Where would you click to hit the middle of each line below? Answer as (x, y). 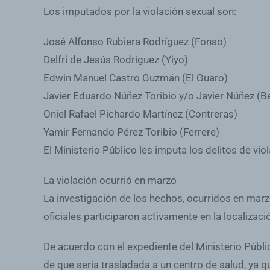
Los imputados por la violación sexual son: (140, 11)
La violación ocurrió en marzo (110, 180)
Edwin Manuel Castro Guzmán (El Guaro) (136, 78)
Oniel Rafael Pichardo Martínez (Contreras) (140, 114)
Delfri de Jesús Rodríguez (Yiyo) (116, 60)
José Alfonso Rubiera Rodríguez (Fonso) (135, 42)
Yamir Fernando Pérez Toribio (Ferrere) (131, 132)
